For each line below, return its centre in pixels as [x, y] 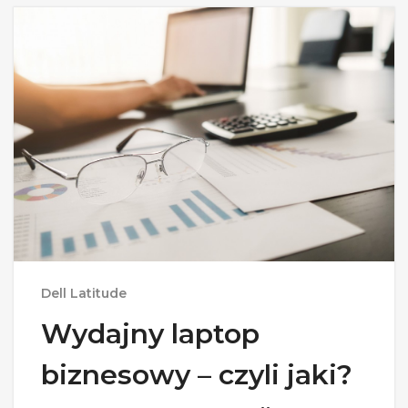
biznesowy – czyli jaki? [197, 374]
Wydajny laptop [150, 333]
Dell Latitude [84, 293]
